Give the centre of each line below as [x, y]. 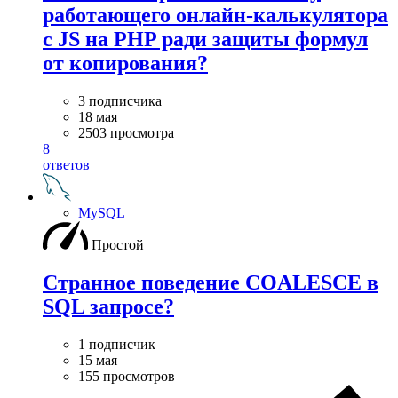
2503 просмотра [126, 133]
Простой [118, 245]
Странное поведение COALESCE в [211, 283]
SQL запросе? [108, 307]
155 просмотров [127, 377]
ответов [66, 165]
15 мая [98, 361]
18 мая [98, 117]
